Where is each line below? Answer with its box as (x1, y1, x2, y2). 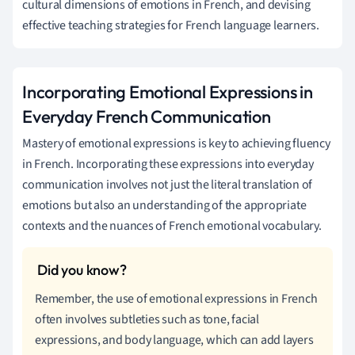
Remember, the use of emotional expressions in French (35, 289, 318, 307)
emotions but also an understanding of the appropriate (22, 196, 307, 214)
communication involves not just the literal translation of (22, 175, 313, 193)
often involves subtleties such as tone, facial (35, 310, 259, 328)
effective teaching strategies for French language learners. (22, 16, 320, 34)
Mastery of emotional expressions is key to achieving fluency (22, 134, 330, 152)
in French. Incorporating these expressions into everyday (22, 155, 314, 173)
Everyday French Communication (22, 105, 271, 128)
